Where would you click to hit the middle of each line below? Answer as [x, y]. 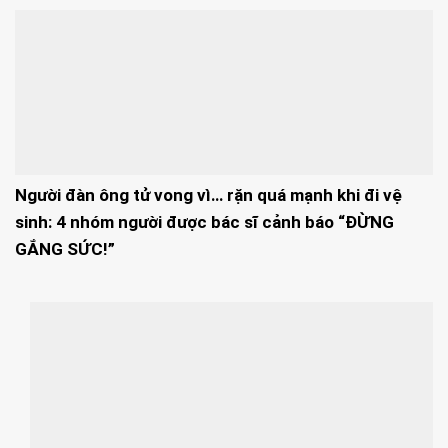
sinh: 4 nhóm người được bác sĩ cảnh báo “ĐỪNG [204, 222]
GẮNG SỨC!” [65, 249]
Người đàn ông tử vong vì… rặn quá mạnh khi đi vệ [208, 195]
